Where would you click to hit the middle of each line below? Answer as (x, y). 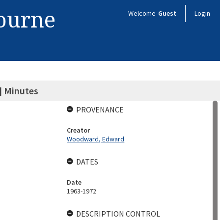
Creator (79, 130)
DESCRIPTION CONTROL (118, 214)
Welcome (143, 13)
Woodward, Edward (96, 139)
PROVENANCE (100, 110)
